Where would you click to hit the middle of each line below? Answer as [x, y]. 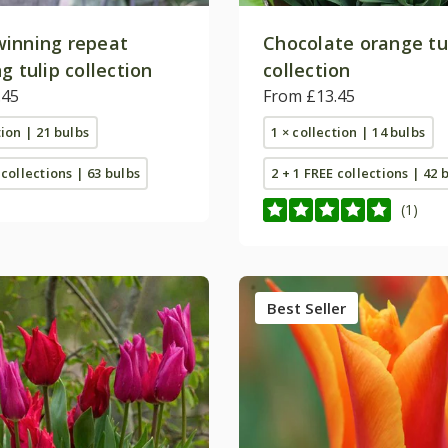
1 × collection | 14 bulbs [348, 131]
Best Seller [306, 307]
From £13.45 [309, 95]
